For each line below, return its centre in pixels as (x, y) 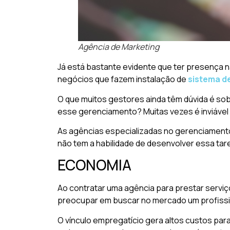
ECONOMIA (94, 165)
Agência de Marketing (119, 47)
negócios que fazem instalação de (123, 79)
